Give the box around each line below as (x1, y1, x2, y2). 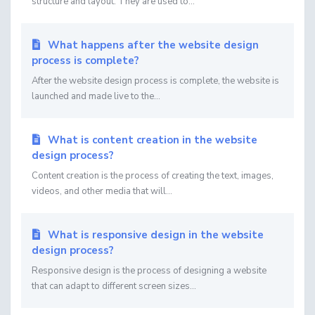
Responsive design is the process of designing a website (32, 264, 266, 277)
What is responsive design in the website (44, 228, 264, 242)
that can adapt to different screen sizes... (32, 280, 196, 292)
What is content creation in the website (44, 133, 257, 147)
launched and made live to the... (32, 90, 160, 103)
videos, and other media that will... (32, 185, 172, 198)
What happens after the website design (44, 38, 259, 52)
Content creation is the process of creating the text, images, (32, 169, 274, 182)
